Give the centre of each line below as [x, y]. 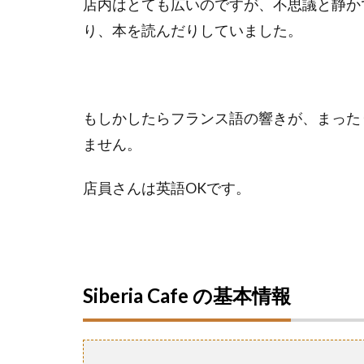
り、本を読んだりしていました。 [193, 30]
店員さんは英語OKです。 [167, 188]
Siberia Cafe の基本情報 [187, 295]
